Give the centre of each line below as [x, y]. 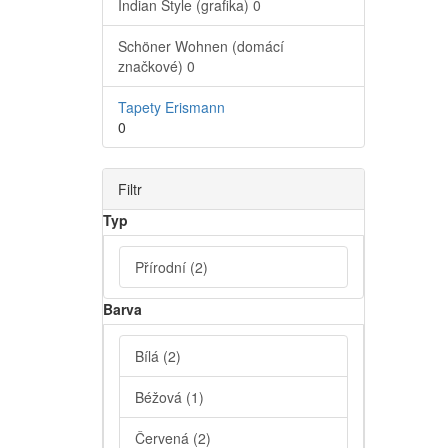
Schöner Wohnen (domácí [201, 46]
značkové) [152, 66]
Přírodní [162, 267]
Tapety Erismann [171, 107]
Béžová [160, 397]
